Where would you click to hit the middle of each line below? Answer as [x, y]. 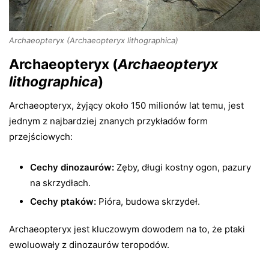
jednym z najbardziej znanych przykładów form [108, 121]
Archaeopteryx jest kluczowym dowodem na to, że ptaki [127, 229]
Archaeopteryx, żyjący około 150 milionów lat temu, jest [126, 105]
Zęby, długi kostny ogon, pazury [183, 167]
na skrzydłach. [60, 183]
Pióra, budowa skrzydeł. [148, 201]
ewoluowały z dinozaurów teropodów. [89, 244]
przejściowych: [41, 136]
